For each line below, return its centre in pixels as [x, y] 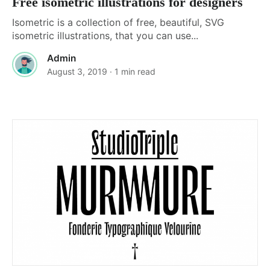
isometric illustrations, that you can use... [105, 35]
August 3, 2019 [77, 71]
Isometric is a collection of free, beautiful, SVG [118, 22]
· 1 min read [133, 71]
